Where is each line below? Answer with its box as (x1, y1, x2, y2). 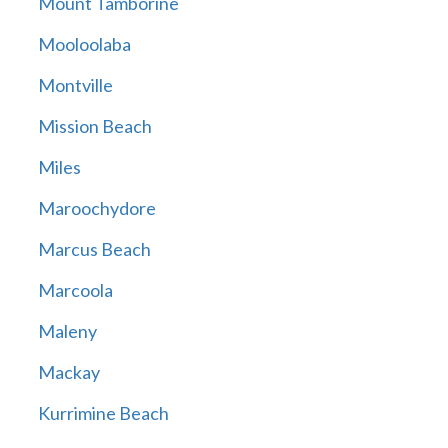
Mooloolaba (37, 33, 131, 56)
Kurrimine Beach (37, 402, 169, 425)
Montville (37, 74, 113, 97)
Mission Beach (37, 115, 152, 138)
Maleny (37, 320, 97, 343)
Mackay (37, 361, 100, 384)
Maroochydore (37, 197, 156, 220)
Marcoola (37, 279, 113, 302)
